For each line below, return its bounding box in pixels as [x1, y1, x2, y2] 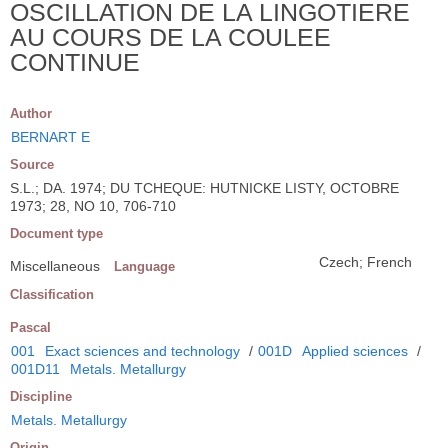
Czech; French [319, 253, 412, 270]
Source [10, 156, 54, 172]
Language [114, 258, 175, 274]
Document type [10, 225, 103, 241]
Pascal [10, 319, 51, 335]
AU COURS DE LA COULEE [10, 22, 331, 51]
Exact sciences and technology [45, 342, 240, 359]
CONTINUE [10, 47, 140, 76]
